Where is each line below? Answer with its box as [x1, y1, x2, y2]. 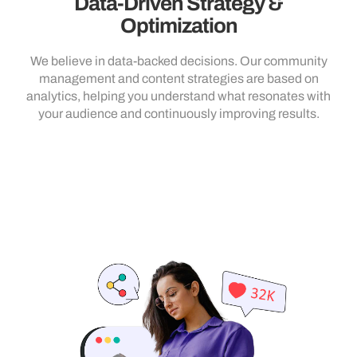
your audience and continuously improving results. [37, 106, 320, 120]
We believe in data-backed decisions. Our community [29, 53, 328, 68]
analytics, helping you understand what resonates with [26, 88, 331, 103]
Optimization [120, 14, 237, 37]
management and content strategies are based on [38, 71, 319, 85]
